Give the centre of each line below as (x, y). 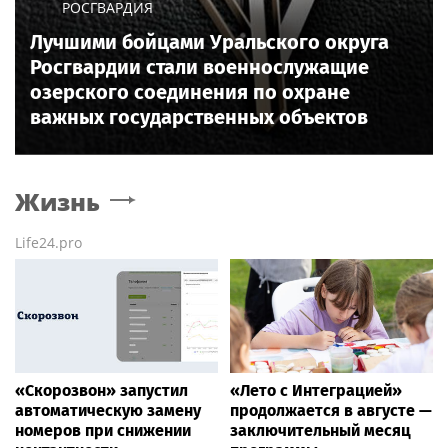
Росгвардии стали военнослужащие (199, 66)
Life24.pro (48, 242)
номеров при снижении (103, 431)
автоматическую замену (108, 411)
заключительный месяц (320, 431)
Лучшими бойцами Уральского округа (209, 41)
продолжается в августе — (331, 411)
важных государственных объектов (199, 116)
